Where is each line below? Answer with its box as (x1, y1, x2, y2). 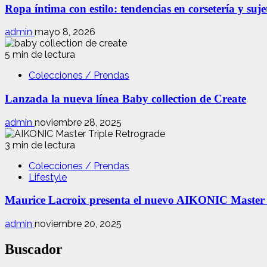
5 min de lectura (5, 49, 75, 61)
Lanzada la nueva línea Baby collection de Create (5, 92, 246, 105)
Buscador (5, 241, 63, 257)
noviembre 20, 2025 (35, 218, 122, 230)
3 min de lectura (5, 139, 75, 151)
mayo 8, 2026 (35, 26, 95, 38)
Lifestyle (29, 171, 67, 183)
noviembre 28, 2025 (35, 116, 122, 128)
